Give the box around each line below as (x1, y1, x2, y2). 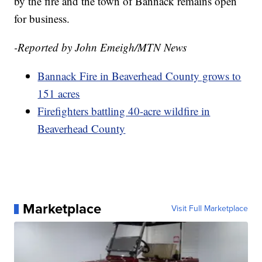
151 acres (37, 86, 80, 101)
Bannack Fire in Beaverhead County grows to (37, 68, 242, 84)
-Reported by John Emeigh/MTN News (14, 40, 187, 55)
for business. (14, 11, 70, 26)
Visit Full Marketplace (171, 202, 248, 215)
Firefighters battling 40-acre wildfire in (37, 104, 211, 119)
